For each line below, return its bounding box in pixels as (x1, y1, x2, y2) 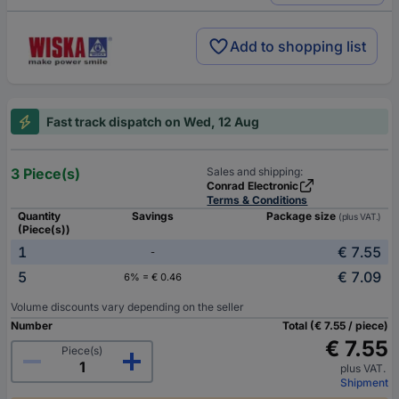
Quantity (18, 209, 61, 224)
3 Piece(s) (11, 165, 80, 183)
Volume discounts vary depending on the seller (11, 300, 244, 314)
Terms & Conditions (207, 193, 308, 208)
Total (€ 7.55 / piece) (282, 319, 388, 333)
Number (11, 319, 53, 333)
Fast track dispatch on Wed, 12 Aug (46, 114, 259, 130)
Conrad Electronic (207, 179, 299, 193)
